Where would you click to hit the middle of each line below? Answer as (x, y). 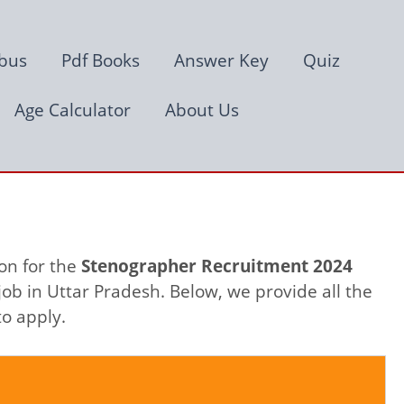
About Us (202, 110)
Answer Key (221, 60)
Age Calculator (73, 110)
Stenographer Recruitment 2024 (217, 266)
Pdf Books (101, 60)
